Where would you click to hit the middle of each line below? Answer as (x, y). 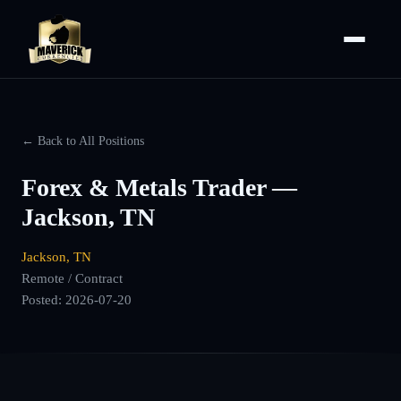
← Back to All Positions (83, 141)
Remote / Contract (72, 278)
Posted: (43, 299)
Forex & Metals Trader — (159, 188)
